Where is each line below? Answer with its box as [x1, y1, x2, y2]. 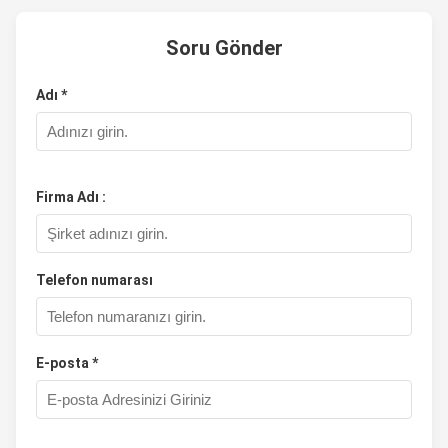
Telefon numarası [36, 271, 153, 288]
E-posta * [36, 354, 98, 371]
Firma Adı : [36, 188, 106, 205]
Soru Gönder [165, 35, 283, 60]
